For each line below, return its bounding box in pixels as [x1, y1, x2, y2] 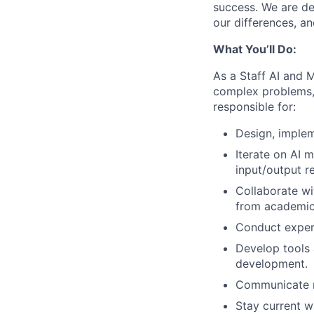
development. [235, 257, 308, 271]
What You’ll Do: [213, 42, 296, 56]
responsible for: [213, 100, 296, 114]
